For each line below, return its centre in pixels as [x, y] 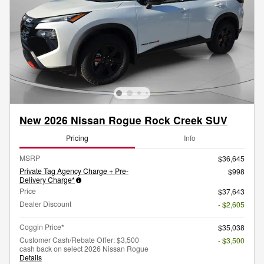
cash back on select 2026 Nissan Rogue [84, 249]
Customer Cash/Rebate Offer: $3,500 [79, 240]
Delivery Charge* [47, 180]
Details [31, 258]
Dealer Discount [45, 204]
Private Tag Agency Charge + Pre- [74, 171]
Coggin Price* [42, 227]
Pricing [77, 137]
